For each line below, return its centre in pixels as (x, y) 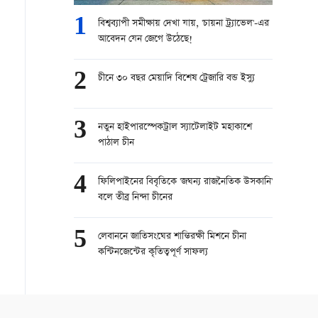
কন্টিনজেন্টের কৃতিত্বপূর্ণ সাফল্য (153, 252)
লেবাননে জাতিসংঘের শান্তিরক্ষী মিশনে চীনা (172, 237)
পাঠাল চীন (116, 143)
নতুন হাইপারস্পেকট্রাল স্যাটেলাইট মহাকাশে (175, 127)
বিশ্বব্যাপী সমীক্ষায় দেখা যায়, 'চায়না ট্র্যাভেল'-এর (183, 24)
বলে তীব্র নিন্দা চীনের (135, 198)
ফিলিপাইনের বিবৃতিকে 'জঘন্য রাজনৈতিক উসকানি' (185, 182)
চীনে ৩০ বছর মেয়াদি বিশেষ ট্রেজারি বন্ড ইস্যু (176, 78)
